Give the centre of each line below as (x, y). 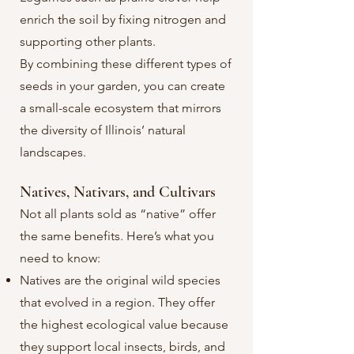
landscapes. (53, 152)
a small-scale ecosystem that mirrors (121, 108)
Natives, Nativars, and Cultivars (118, 192)
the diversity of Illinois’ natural (103, 130)
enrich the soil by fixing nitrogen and (123, 19)
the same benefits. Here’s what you (117, 236)
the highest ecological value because (124, 324)
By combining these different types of (126, 64)
